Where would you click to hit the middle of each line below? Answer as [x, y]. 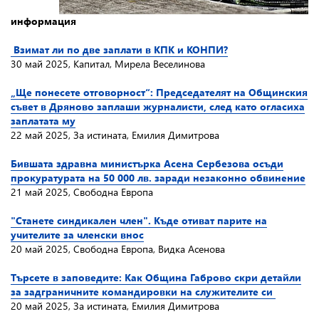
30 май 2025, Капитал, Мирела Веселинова [108, 64]
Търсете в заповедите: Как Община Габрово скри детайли [156, 277]
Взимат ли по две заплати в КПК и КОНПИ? [119, 49]
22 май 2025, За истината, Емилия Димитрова [115, 135]
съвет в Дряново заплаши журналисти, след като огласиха [158, 106]
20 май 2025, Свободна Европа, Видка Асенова [118, 249]
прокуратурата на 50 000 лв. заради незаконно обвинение [158, 178]
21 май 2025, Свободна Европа [82, 192]
